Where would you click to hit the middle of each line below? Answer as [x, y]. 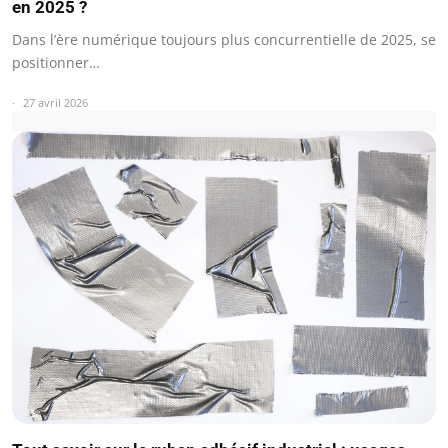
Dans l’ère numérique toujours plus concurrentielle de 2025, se [224, 39]
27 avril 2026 [55, 102]
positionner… [56, 62]
